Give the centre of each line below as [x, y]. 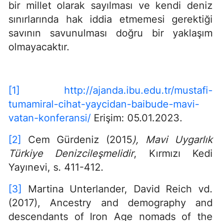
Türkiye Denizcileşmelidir [71, 153]
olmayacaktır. [39, 47]
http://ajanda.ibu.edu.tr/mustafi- [138, 90]
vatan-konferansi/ [50, 118]
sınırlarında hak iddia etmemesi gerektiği [110, 19]
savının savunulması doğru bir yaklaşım [110, 33]
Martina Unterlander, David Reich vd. [117, 189]
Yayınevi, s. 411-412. [56, 167]
